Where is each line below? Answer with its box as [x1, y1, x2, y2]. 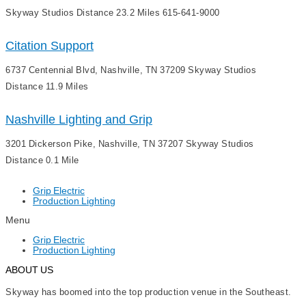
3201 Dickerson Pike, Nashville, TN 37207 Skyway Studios [5, 139, 254, 148]
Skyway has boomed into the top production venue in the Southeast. [5, 287, 292, 296]
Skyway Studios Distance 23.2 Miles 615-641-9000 [5, 8, 220, 17]
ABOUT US [5, 264, 53, 275]
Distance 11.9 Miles [5, 81, 89, 91]
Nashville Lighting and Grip [5, 112, 152, 126]
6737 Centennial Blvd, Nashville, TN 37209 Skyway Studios [5, 65, 256, 74]
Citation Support [5, 38, 94, 52]
